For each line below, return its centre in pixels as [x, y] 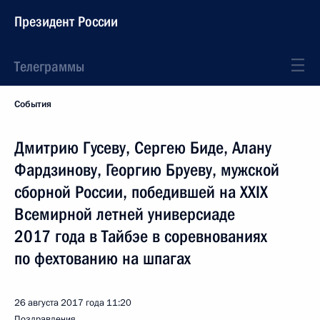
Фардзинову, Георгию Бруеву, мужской [147, 170]
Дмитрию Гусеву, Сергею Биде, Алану [143, 148]
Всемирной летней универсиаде [125, 214]
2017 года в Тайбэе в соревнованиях [141, 236]
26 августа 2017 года [59, 303]
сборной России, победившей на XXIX [141, 192]
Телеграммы [49, 66]
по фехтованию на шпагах [102, 259]
